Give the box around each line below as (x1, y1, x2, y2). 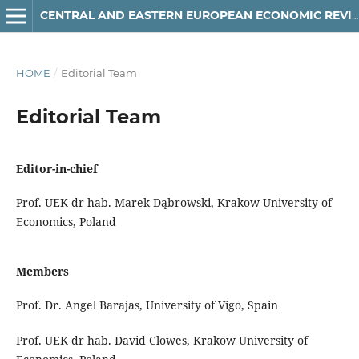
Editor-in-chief (15, 160, 98, 176)
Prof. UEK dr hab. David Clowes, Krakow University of (15, 332, 308, 348)
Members (15, 263, 69, 279)
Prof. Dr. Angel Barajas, (15, 296, 146, 313)
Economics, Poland (15, 213, 116, 229)
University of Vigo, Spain (145, 296, 278, 313)
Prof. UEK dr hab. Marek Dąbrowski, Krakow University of (15, 194, 332, 210)
